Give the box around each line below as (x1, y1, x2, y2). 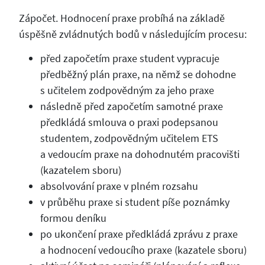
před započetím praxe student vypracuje (40, 51, 219, 65)
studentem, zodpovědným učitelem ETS (40, 131, 218, 145)
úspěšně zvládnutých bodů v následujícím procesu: (18, 27, 247, 41)
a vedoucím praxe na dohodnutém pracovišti (40, 147, 240, 161)
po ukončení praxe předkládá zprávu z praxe (40, 227, 238, 241)
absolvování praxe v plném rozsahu (40, 179, 198, 193)
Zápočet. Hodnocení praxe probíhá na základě (18, 11, 225, 25)
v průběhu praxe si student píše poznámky (40, 195, 230, 209)
